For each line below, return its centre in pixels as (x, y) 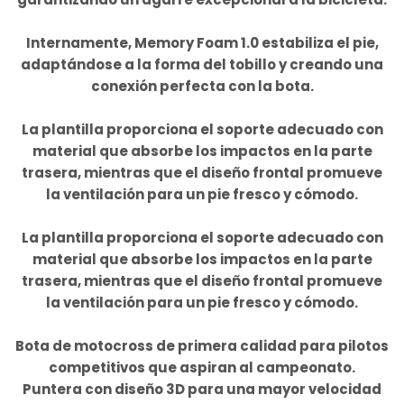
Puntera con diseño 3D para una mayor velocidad (202, 390)
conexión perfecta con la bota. (202, 87)
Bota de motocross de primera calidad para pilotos (202, 346)
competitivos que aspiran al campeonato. (202, 368)
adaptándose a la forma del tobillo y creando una (202, 65)
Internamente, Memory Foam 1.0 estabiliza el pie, (202, 43)
